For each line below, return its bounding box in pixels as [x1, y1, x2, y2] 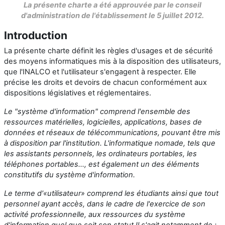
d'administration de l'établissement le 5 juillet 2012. [21, 11, 204, 20]
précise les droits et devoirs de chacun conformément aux [4, 77, 207, 87]
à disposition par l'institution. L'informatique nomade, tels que [4, 138, 215, 148]
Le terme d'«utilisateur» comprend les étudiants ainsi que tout [4, 188, 218, 198]
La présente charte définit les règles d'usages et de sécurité [4, 46, 213, 55]
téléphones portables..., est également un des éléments [4, 159, 199, 169]
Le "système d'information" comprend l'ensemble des [4, 106, 190, 116]
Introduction [4, 28, 67, 42]
